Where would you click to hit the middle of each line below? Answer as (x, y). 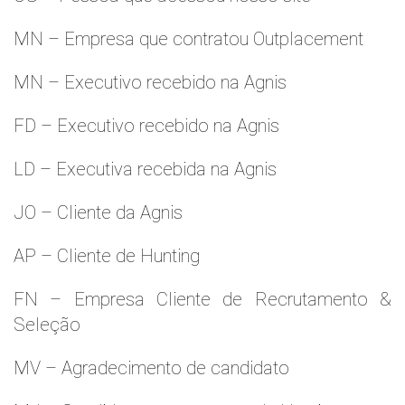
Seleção (47, 325)
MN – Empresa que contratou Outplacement (188, 39)
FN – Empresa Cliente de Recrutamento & (202, 299)
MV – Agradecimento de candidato (151, 368)
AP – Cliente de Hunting (107, 256)
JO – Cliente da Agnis (98, 212)
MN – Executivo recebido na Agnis (150, 82)
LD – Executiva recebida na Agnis (145, 169)
